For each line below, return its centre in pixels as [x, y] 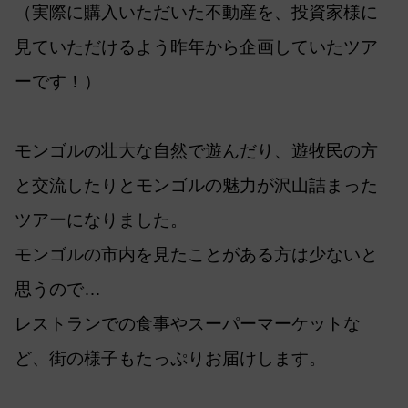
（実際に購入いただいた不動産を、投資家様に [196, 12]
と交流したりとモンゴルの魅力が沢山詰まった [196, 185]
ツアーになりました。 [101, 219]
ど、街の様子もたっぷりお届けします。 [170, 358]
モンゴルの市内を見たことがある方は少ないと [196, 254]
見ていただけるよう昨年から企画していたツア [196, 46]
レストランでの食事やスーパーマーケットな [188, 323]
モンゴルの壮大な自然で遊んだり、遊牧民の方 [196, 150]
